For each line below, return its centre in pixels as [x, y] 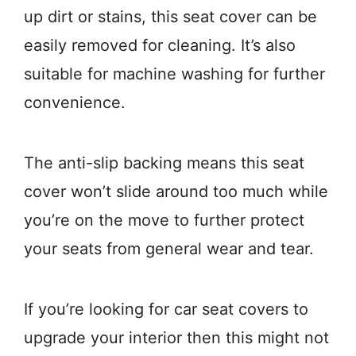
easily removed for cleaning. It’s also [160, 46]
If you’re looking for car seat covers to [166, 310]
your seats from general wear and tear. [169, 249]
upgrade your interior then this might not [176, 338]
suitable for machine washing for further [174, 74]
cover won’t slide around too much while [176, 192]
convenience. [75, 103]
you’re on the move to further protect [164, 221]
